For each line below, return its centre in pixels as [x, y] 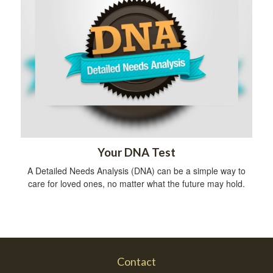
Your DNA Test [136, 152]
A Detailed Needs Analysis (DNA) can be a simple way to [136, 170]
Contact [136, 261]
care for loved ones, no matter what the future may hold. [136, 183]
